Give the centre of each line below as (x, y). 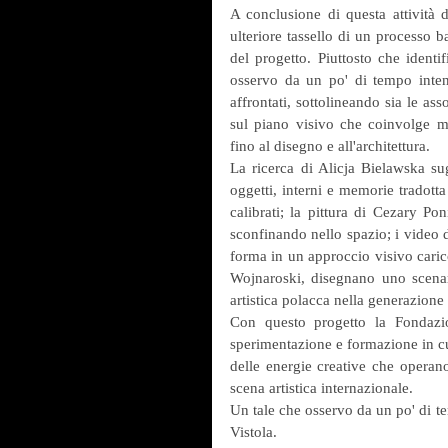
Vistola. (253, 431)
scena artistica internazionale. (321, 387)
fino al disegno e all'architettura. (330, 145)
